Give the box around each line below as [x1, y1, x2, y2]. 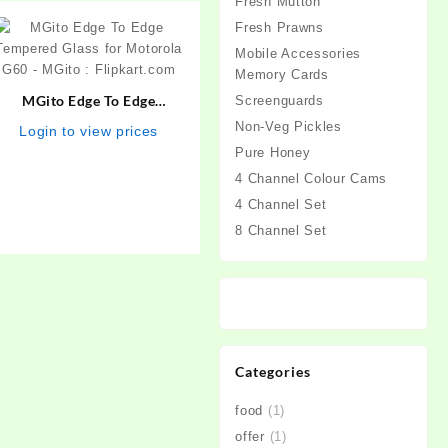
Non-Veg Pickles [235, 118, 342, 134]
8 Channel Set [235, 222, 327, 238]
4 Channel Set [235, 196, 327, 212]
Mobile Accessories [235, 45, 361, 61]
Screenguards [235, 92, 324, 108]
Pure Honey [235, 144, 311, 160]
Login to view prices [19, 122, 159, 139]
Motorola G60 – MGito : [8, 133, 169, 151]
